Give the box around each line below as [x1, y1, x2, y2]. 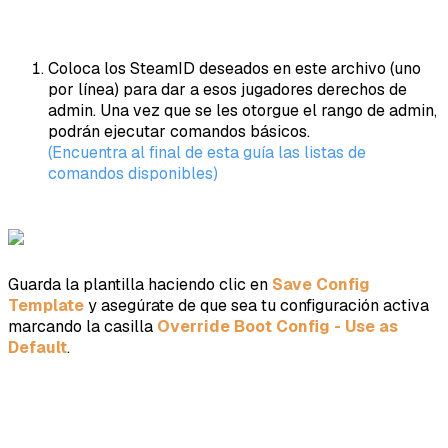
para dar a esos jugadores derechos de [119, 78, 407, 100]
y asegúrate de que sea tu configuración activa [84, 294, 429, 316]
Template [8, 294, 84, 316]
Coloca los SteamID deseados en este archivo [48, 57, 390, 79]
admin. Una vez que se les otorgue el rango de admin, [48, 99, 437, 121]
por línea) [48, 78, 119, 100]
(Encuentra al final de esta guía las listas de [48, 141, 366, 163]
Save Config [272, 273, 370, 295]
